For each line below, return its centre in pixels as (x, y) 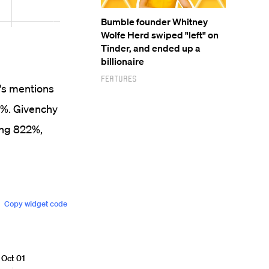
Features (119, 78)
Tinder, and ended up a (151, 48)
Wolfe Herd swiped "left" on (160, 35)
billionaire (122, 61)
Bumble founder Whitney (154, 22)
